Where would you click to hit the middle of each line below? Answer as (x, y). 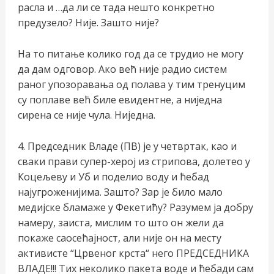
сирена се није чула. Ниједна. (86, 115)
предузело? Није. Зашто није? (88, 23)
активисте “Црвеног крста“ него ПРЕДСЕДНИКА (133, 253)
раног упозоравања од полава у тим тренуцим (131, 84)
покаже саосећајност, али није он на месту (119, 238)
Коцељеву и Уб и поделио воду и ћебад (113, 176)
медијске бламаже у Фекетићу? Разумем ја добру (135, 207)
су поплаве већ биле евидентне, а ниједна (120, 99)
